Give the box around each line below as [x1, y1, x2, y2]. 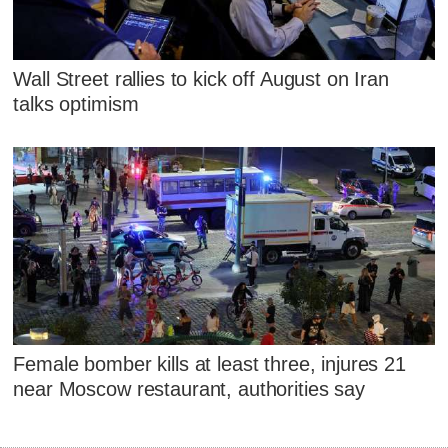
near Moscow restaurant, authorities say [13, 378, 365, 401]
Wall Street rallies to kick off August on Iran [13, 68, 389, 91]
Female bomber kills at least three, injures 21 [13, 353, 406, 376]
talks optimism [13, 93, 139, 116]
